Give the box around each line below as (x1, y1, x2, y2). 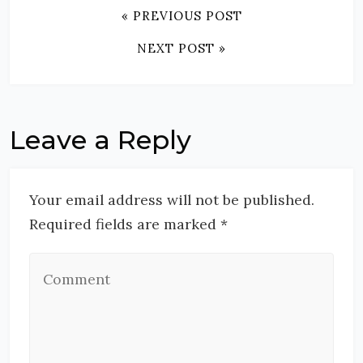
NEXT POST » (137, 41, 226, 56)
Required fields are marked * (29, 215, 228, 233)
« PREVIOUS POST (121, 8, 242, 23)
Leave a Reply (10, 124, 191, 156)
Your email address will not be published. (29, 190, 314, 209)
